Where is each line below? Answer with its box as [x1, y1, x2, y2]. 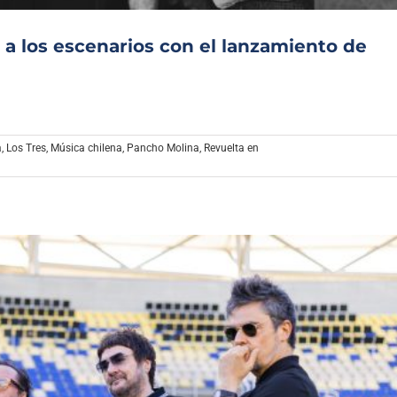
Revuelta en [204, 141, 259, 154]
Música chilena [51, 141, 122, 154]
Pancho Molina [127, 141, 199, 154]
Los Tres [6, 141, 46, 154]
